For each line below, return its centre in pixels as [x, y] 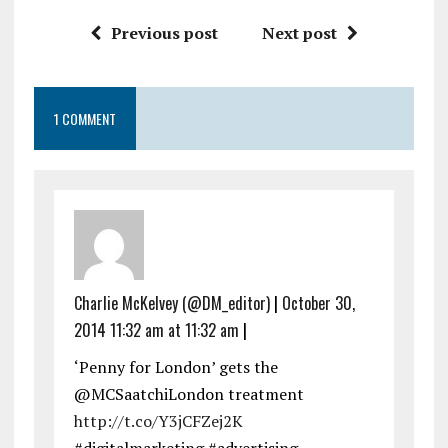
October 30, [318, 302]
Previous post [164, 32]
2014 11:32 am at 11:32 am [156, 329]
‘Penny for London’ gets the [175, 366]
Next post [299, 32]
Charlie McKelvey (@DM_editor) [171, 302]
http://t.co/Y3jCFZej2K [158, 420]
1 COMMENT [84, 118]
